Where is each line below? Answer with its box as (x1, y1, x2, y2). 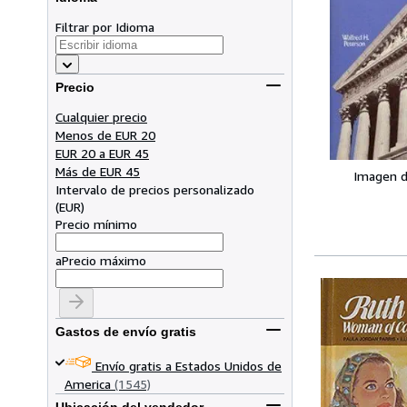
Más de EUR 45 (55, 163, 140, 179)
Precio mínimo (55, 215, 137, 232)
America (65, 375, 111, 392)
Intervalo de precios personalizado (55, 181, 254, 197)
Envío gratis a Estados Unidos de (95, 357, 282, 373)
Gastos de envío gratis (55, 324, 196, 340)
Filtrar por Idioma (55, 18, 154, 35)
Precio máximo (62, 252, 146, 268)
